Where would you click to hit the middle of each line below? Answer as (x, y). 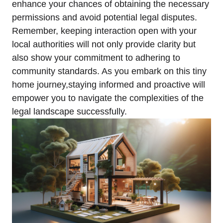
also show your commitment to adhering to (96, 58)
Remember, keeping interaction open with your (104, 31)
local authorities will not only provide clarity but (104, 45)
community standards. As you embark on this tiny (109, 71)
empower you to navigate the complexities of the (108, 98)
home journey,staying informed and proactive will (109, 85)
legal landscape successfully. (69, 112)
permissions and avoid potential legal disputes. (105, 18)
